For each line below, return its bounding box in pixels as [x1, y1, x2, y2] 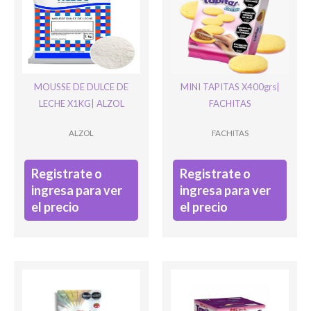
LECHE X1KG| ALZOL [38, 97, 124, 109]
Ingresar [135, 71, 176, 84]
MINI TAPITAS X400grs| [180, 81, 280, 92]
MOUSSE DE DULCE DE [34, 81, 128, 92]
